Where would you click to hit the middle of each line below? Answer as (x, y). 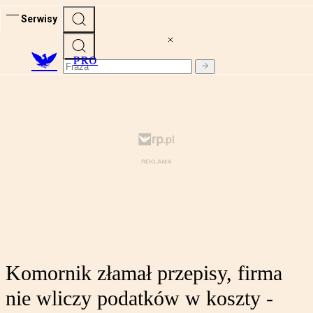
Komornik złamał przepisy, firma (144, 273)
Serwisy (39, 19)
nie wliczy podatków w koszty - (139, 298)
